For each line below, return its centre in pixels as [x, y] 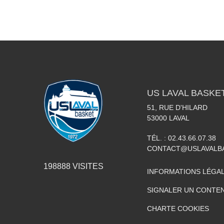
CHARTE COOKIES [178, 208]
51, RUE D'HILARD [177, 107]
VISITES [87, 166]
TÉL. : [157, 138]
